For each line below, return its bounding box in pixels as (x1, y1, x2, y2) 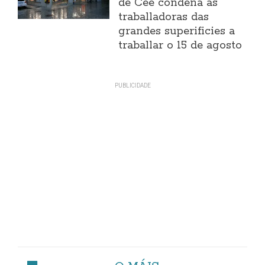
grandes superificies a (118, 24, 235, 38)
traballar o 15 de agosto (118, 38, 243, 53)
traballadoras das (118, 9, 209, 24)
